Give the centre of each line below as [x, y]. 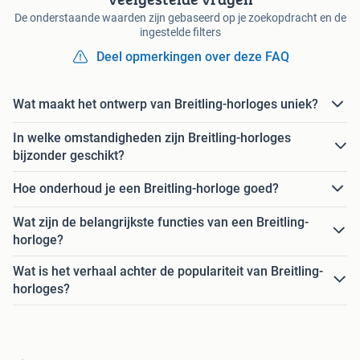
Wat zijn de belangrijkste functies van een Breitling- [161, 222]
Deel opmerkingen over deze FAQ [193, 56]
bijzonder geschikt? [69, 155]
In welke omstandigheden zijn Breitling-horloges [152, 137]
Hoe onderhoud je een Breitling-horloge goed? [146, 189]
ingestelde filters [180, 32]
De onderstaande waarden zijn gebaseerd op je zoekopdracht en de [180, 17]
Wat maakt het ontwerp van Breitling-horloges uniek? [166, 104]
